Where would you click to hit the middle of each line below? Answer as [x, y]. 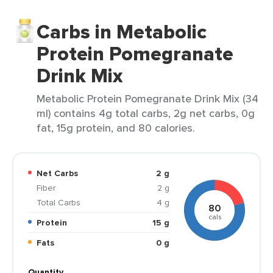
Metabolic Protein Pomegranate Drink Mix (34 [147, 98]
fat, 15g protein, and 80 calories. [116, 128]
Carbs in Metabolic [122, 32]
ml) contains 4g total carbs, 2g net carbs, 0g [146, 113]
